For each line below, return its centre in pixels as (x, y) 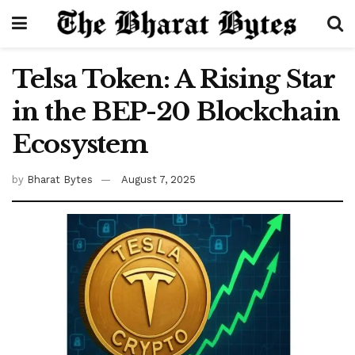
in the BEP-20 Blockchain (176, 112)
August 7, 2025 (158, 179)
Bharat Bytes (60, 179)
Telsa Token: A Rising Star (173, 79)
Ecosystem (80, 144)
